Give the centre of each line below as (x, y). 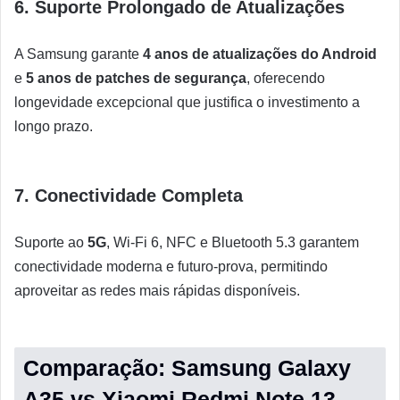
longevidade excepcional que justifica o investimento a (187, 102)
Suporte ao (51, 242)
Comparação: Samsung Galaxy (187, 367)
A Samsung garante (79, 54)
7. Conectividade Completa (129, 195)
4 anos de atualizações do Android (260, 54)
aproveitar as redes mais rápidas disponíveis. (157, 290)
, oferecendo (286, 78)
